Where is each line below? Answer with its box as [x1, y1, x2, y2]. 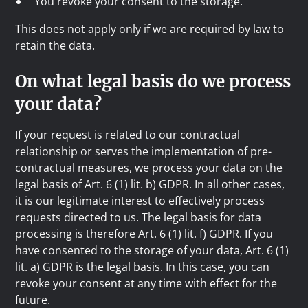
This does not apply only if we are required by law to [15, 21, 285, 36]
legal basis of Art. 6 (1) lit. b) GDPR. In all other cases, [15, 177, 285, 192]
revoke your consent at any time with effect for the [15, 276, 278, 291]
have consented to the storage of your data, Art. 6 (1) [15, 243, 289, 258]
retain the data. [15, 38, 96, 53]
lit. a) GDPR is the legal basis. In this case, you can [15, 259, 270, 274]
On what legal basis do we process [15, 71, 291, 92]
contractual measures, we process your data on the [15, 160, 283, 175]
